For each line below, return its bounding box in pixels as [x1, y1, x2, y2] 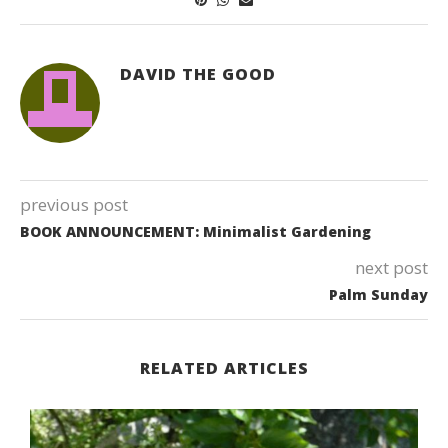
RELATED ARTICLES [139, 356, 309, 379]
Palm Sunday [329, 284, 428, 304]
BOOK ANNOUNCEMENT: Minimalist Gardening [20, 221, 371, 241]
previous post [20, 192, 128, 216]
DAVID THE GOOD [120, 62, 276, 85]
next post [355, 255, 428, 279]
